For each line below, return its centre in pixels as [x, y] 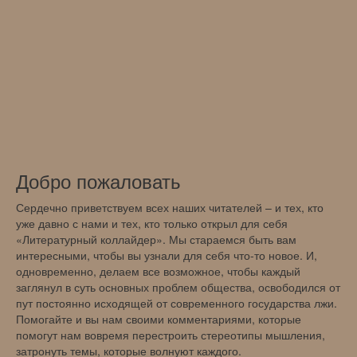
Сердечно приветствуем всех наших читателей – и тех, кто [170, 207]
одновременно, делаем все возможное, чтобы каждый [158, 271]
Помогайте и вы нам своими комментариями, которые [159, 318]
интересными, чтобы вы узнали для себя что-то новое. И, [167, 255]
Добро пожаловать [98, 180]
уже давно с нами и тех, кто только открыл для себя [152, 223]
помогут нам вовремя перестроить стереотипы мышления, [171, 334]
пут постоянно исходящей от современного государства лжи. [177, 302]
